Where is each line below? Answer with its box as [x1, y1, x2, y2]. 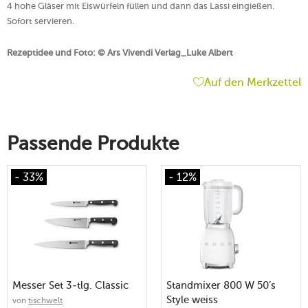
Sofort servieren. [7, 15, 74, 26]
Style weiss [166, 293, 218, 306]
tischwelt [28, 295, 63, 305]
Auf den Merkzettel [204, 75, 301, 89]
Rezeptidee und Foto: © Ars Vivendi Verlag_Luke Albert [7, 47, 233, 58]
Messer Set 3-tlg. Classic [12, 278, 129, 291]
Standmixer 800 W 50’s [166, 278, 276, 291]
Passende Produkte [7, 131, 179, 155]
